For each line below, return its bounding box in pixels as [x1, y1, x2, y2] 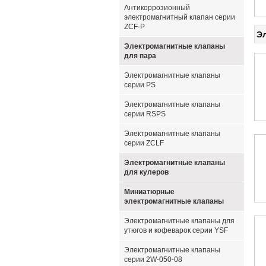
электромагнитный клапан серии [124, 13, 235, 21]
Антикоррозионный [124, 4, 190, 12]
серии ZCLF [124, 139, 164, 147]
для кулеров [124, 168, 169, 176]
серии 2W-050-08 [124, 255, 182, 264]
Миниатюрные [124, 188, 175, 196]
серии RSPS [124, 110, 166, 118]
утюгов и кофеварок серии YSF [124, 226, 228, 235]
